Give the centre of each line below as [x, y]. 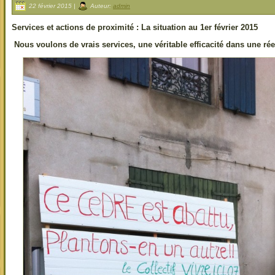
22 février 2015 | [52, 6]
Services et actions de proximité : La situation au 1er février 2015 [135, 27]
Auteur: [101, 6]
